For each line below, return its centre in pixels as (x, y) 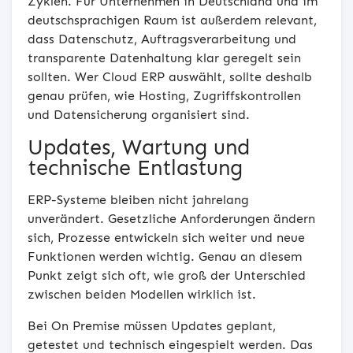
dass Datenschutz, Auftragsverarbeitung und (162, 39)
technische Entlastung (135, 167)
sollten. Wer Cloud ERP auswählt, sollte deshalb (170, 76)
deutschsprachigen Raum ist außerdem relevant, (172, 20)
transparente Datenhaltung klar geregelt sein (164, 58)
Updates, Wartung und (139, 147)
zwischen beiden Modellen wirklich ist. (142, 294)
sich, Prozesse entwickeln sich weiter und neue (166, 237)
